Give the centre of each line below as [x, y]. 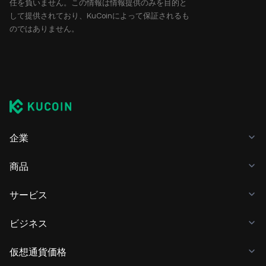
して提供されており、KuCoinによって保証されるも [99, 16]
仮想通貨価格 [38, 252]
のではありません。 [44, 29]
